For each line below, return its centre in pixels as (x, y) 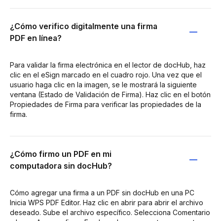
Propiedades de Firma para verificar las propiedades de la (106, 104)
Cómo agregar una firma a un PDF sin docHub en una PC (102, 192)
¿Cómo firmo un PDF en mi (61, 154)
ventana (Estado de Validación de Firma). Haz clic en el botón (110, 94)
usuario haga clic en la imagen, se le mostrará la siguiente (103, 84)
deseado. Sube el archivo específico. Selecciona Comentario (110, 212)
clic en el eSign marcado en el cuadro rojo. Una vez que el (106, 74)
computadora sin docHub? (61, 166)
